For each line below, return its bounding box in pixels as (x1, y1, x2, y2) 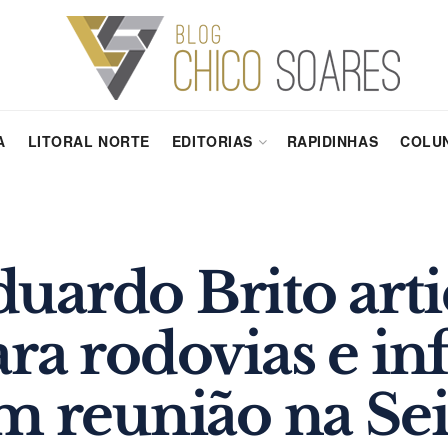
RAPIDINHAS (286, 131, 379, 151)
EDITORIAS (171, 131, 253, 151)
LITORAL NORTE (27, 131, 150, 151)
